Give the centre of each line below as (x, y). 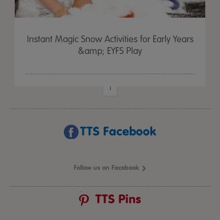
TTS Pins (118, 199)
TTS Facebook (118, 131)
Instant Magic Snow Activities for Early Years (110, 39)
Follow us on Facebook (106, 168)
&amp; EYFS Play (110, 51)
